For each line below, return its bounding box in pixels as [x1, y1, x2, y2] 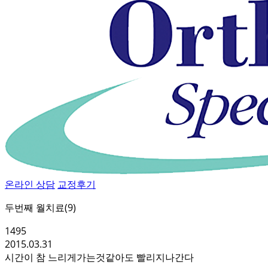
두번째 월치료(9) [5, 201, 76, 214]
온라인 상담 [5, 178, 55, 191]
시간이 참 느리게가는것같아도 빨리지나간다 [5, 251, 194, 264]
